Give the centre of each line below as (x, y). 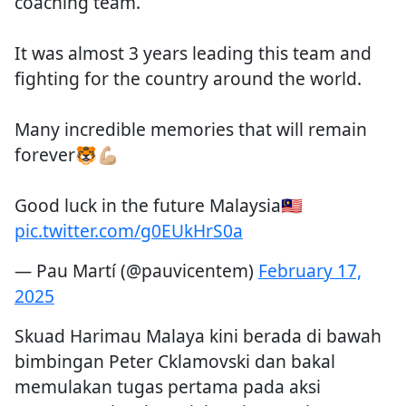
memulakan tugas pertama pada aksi (168, 387)
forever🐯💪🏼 (67, 155)
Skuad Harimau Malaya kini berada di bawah (198, 336)
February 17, (310, 271)
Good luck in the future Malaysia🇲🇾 (159, 206)
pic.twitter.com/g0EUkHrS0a (129, 231)
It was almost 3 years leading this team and (193, 53)
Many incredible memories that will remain (191, 130)
